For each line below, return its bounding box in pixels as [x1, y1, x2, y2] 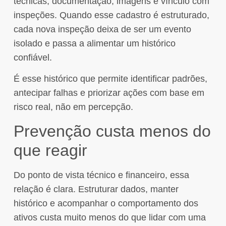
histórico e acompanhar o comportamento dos [13, 198, 198, 208]
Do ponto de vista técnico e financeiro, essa [13, 169, 189, 180]
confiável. [13, 52, 52, 63]
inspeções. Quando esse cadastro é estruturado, [13, 10, 209, 20]
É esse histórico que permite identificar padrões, [13, 74, 207, 84]
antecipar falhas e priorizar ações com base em [13, 88, 204, 98]
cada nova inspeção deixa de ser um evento [13, 24, 191, 34]
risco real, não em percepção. [13, 102, 133, 112]
